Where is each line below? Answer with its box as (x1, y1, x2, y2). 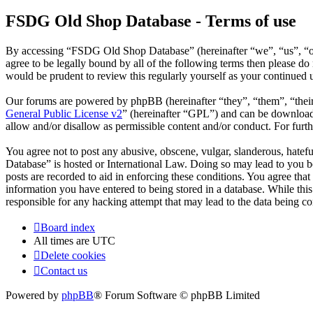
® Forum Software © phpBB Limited (94, 289, 260, 302)
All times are (34, 235, 92, 247)
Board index (41, 221, 95, 234)
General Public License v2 (6, 108, 122, 120)
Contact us (41, 265, 87, 277)
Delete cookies (41, 249, 105, 262)
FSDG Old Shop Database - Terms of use (6, 12, 296, 31)
